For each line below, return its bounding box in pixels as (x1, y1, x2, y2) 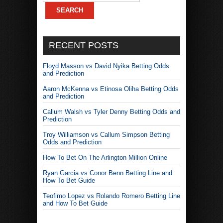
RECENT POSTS (49, 40, 118, 51)
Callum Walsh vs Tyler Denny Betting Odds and (43, 108, 180, 116)
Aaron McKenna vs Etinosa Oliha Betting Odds (43, 85, 179, 93)
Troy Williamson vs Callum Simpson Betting (43, 131, 170, 139)
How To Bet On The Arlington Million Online (43, 154, 167, 162)
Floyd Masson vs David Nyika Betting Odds (43, 62, 169, 70)
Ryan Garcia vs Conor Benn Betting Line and (43, 169, 172, 177)
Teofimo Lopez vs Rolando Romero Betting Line (43, 192, 180, 200)
